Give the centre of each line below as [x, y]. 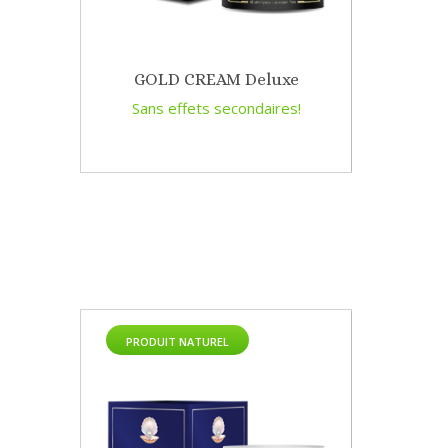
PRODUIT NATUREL [177, 342]
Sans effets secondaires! [216, 108]
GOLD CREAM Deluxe [216, 80]
